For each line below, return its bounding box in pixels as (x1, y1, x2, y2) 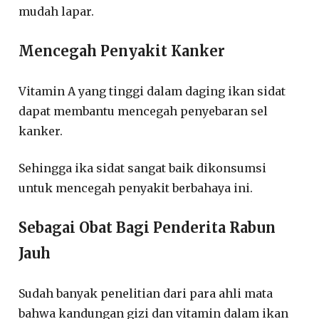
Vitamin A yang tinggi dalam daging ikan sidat (19, 83, 286, 98)
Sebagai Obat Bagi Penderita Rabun (19, 218, 276, 236)
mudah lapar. (19, 4, 95, 19)
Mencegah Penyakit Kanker (19, 41, 226, 60)
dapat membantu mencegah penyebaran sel (19, 103, 268, 118)
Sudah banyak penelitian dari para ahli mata (19, 286, 273, 300)
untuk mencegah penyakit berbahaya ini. (19, 180, 253, 195)
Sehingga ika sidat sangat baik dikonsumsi (19, 160, 267, 175)
